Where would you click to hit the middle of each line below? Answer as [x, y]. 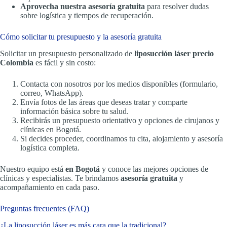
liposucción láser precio [174, 53]
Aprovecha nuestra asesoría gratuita [83, 6]
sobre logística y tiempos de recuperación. [87, 15]
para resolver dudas [177, 6]
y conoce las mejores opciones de [154, 169]
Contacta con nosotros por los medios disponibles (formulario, [119, 84]
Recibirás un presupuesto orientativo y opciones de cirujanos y [120, 120]
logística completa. [50, 147]
